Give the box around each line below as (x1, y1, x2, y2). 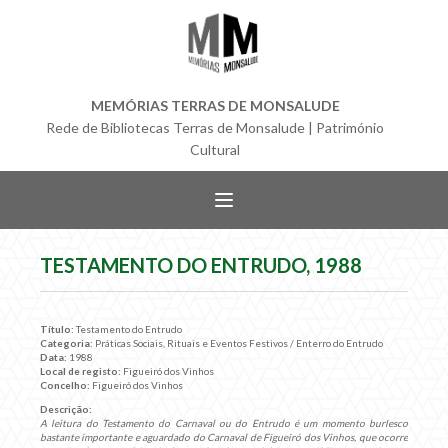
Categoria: (40, 337, 93, 349)
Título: (40, 323, 74, 335)
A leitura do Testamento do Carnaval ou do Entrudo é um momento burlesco (40, 417, 408, 429)
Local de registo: (40, 365, 121, 377)
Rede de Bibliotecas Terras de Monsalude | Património (46, 119, 384, 136)
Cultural (190, 141, 240, 158)
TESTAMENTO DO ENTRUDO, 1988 (40, 253, 362, 277)
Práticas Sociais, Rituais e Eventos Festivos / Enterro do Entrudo (93, 337, 383, 349)
